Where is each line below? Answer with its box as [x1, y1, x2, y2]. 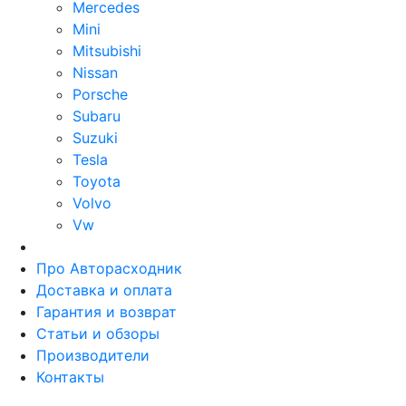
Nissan [72, 63, 118, 82]
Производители [36, 346, 150, 364]
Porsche [72, 85, 128, 103]
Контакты [36, 368, 104, 386]
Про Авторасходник [36, 259, 182, 277]
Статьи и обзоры [36, 324, 159, 343]
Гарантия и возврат [36, 303, 177, 321]
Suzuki [72, 129, 118, 147]
